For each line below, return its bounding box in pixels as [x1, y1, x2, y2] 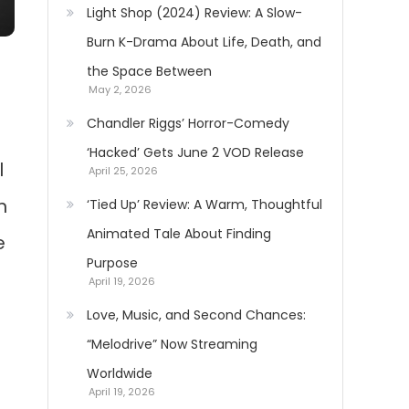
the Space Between [87, 62, 212, 80]
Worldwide [87, 364, 152, 383]
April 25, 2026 [89, 163, 158, 178]
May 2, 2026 [89, 82, 152, 97]
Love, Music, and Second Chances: [87, 306, 306, 324]
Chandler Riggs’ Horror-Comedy [87, 114, 289, 132]
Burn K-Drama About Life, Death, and [87, 33, 321, 51]
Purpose [87, 254, 138, 272]
